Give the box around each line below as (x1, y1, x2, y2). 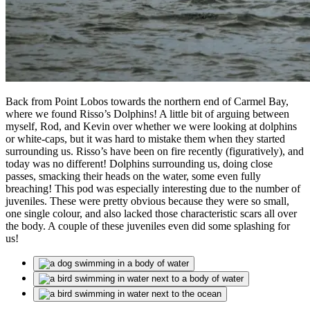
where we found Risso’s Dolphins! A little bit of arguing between (6, 108, 289, 120)
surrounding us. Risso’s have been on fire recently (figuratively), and (6, 145, 304, 158)
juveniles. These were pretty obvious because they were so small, (6, 195, 289, 208)
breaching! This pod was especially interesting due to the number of (6, 183, 300, 195)
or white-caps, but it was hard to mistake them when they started (6, 133, 285, 145)
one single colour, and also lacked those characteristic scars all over (6, 208, 297, 220)
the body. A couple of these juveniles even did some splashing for (6, 220, 290, 232)
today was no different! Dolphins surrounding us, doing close (6, 158, 273, 170)
